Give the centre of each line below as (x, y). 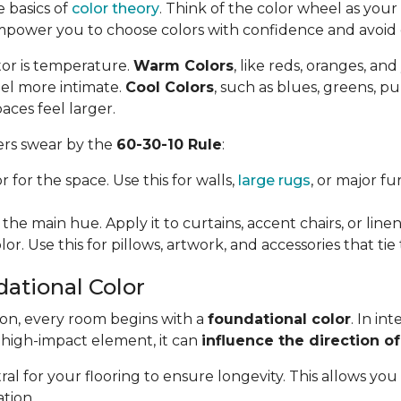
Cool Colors (170, 87)
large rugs (274, 180)
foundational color (279, 319)
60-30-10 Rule (169, 145)
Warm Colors (183, 66)
